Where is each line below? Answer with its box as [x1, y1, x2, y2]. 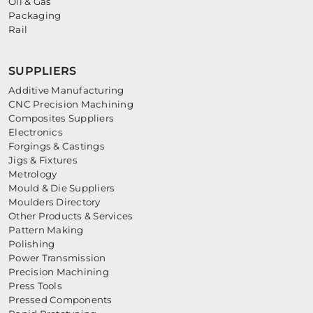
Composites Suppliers [8, 112, 115, 124]
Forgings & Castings [8, 140, 105, 152]
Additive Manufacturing [8, 85, 124, 96]
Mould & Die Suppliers [8, 182, 115, 194]
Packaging [8, 10, 61, 22]
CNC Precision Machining [8, 99, 133, 110]
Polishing [8, 238, 55, 250]
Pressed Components [8, 294, 112, 306]
